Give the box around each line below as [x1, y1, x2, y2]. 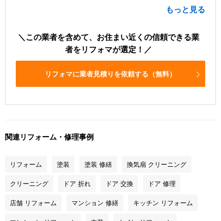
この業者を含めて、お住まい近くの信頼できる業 [26, 31, 199, 43]
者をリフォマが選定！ [65, 43, 144, 55]
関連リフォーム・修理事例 [5, 131, 94, 143]
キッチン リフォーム [133, 197, 193, 207]
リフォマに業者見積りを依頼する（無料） [45, 69, 176, 79]
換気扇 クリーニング [127, 159, 186, 169]
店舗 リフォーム [10, 197, 57, 207]
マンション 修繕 [72, 197, 118, 207]
